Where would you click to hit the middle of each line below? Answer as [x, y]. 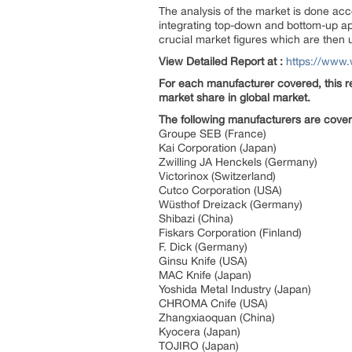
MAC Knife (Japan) [205, 275]
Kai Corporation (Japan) [218, 148]
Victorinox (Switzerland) [217, 176]
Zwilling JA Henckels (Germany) [238, 162]
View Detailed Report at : [221, 61]
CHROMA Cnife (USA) [213, 303]
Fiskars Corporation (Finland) [230, 233]
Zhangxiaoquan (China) [217, 317]
